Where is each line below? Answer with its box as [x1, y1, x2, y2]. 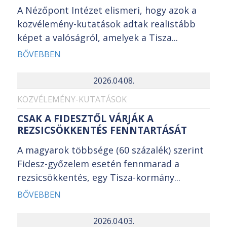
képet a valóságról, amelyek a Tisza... [17, 31, 178, 44]
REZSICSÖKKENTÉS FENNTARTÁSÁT [17, 124, 187, 137]
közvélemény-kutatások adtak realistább [17, 17, 196, 30]
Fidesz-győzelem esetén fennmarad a [17, 158, 179, 170]
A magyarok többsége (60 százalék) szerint [17, 144, 204, 157]
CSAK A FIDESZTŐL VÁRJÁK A [17, 112, 154, 126]
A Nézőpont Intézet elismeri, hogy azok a [17, 4, 197, 16]
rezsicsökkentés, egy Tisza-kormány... [17, 171, 180, 184]
